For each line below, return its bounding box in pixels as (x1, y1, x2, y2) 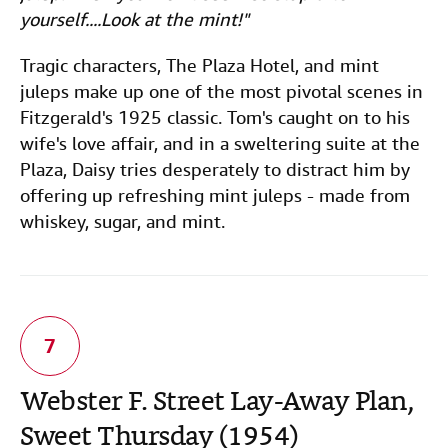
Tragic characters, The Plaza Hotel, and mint (20, 54, 379, 77)
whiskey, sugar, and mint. (20, 210, 225, 233)
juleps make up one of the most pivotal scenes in (20, 80, 423, 103)
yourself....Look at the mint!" (20, 8, 249, 31)
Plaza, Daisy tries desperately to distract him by (20, 158, 410, 181)
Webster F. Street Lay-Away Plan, (20, 383, 413, 424)
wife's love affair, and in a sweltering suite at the (20, 132, 420, 155)
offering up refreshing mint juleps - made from (20, 184, 410, 207)
